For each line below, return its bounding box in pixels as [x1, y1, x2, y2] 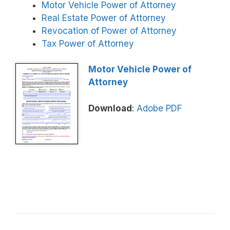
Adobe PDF [137, 103, 182, 113]
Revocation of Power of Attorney [42, 25, 177, 36]
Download [88, 103, 132, 113]
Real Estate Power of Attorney [42, 12, 166, 23]
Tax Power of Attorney [42, 38, 134, 49]
